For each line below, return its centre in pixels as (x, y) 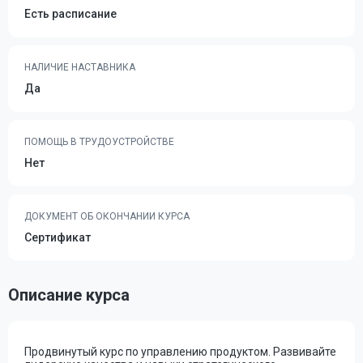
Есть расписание (70, 14)
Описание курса (69, 295)
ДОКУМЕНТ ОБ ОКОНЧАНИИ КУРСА (107, 216)
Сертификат (58, 237)
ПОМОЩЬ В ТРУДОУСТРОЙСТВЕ (99, 142)
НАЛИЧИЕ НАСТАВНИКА (80, 67)
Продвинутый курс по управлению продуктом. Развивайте (180, 352)
